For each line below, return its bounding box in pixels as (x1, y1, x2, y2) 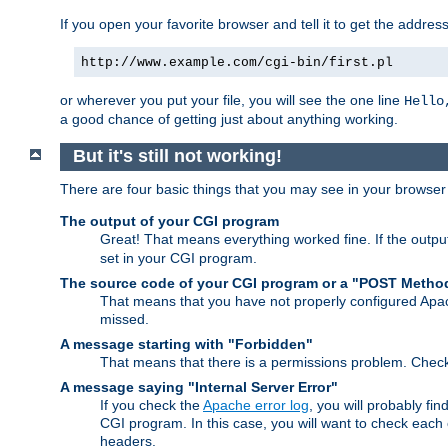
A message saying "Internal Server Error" (60, 378, 338, 395)
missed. (100, 310, 149, 327)
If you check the (100, 396, 203, 413)
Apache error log (203, 396, 309, 413)
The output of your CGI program (60, 212, 279, 229)
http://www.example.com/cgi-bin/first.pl (81, 54, 393, 70)
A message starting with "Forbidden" (60, 335, 313, 352)
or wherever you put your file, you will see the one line (60, 91, 404, 108)
